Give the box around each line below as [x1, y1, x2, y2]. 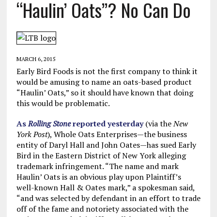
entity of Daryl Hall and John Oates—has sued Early [16, 139, 196, 150]
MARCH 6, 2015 [16, 55, 55, 62]
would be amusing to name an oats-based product [16, 77, 192, 87]
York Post [16, 129, 47, 139]
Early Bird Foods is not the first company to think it [16, 66, 198, 77]
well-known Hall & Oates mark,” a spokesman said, [16, 182, 195, 193]
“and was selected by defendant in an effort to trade [16, 193, 201, 203]
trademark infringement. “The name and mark [16, 161, 179, 171]
